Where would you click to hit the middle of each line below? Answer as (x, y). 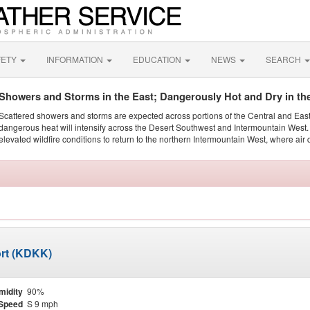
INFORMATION (76, 59)
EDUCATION (158, 59)
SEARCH (284, 59)
